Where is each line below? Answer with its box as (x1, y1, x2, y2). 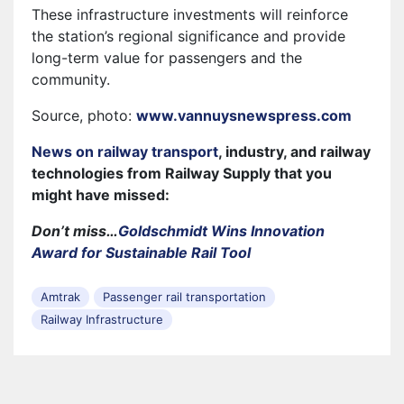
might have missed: (32, 185, 170, 204)
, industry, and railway (218, 142, 371, 161)
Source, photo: (32, 106, 136, 124)
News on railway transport (32, 142, 218, 161)
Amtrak (41, 289, 80, 304)
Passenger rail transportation (103, 289, 266, 304)
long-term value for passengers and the (32, 48, 302, 67)
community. (32, 69, 110, 88)
